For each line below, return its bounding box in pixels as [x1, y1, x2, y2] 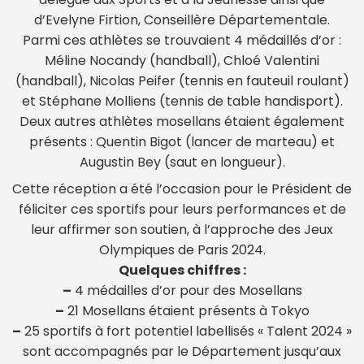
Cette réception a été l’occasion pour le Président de [12, 180, 352, 199]
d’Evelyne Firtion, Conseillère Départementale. [34, 11, 330, 30]
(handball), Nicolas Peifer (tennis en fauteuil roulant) [15, 71, 349, 91]
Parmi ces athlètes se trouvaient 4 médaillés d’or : [23, 31, 341, 50]
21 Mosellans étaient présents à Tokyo [63, 301, 310, 321]
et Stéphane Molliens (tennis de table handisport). [21, 92, 343, 111]
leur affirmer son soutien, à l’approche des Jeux [31, 220, 333, 240]
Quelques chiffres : [118, 261, 246, 280]
